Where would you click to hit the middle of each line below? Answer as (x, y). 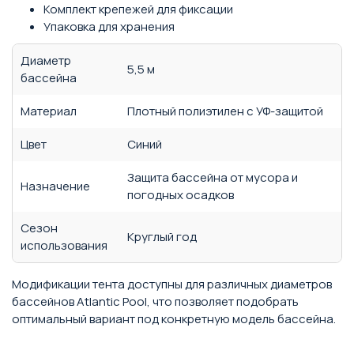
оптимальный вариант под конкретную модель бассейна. (174, 319)
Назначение (55, 186)
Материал (49, 111)
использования (64, 245)
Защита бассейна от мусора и (213, 177)
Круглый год (162, 237)
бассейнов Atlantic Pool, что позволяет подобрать (155, 301)
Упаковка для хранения (109, 26)
